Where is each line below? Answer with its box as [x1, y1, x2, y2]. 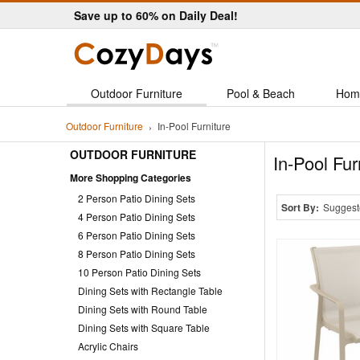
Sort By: [280, 199, 319, 215]
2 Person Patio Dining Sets [78, 190, 195, 205]
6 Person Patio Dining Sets [78, 227, 195, 242]
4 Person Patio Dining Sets [78, 209, 195, 223]
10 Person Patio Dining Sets [78, 264, 201, 279]
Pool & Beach [226, 85, 295, 101]
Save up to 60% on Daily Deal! [74, 7, 238, 23]
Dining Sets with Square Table [78, 320, 210, 334]
